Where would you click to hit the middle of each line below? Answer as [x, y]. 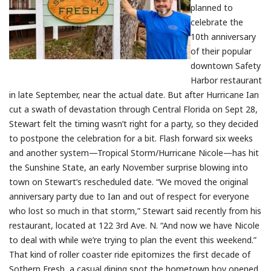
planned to [212, 7]
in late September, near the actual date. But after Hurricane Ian [134, 94]
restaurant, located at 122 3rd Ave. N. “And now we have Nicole [134, 225]
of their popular [221, 51]
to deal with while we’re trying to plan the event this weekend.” [133, 240]
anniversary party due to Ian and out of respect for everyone [129, 196]
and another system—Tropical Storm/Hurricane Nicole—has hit [134, 152]
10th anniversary [223, 36]
